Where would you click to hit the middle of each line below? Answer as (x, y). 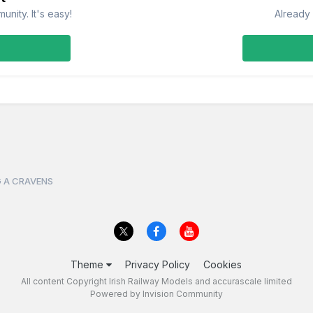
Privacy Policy (158, 264)
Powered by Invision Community (156, 293)
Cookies (223, 264)
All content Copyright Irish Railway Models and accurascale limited (156, 281)
